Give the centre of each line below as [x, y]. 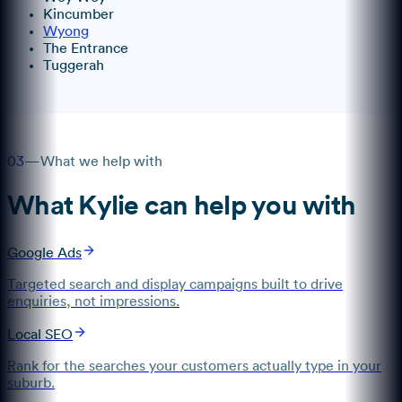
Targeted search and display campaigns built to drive [175, 284]
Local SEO [40, 334]
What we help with [101, 162]
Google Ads [44, 253]
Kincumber [79, 15]
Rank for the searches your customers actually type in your [194, 366]
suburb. [31, 383]
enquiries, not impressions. [93, 301]
